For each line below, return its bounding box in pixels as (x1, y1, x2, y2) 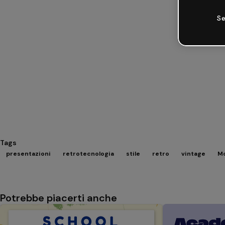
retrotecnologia (63, 150, 114, 158)
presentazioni (6, 150, 51, 158)
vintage (181, 150, 205, 158)
